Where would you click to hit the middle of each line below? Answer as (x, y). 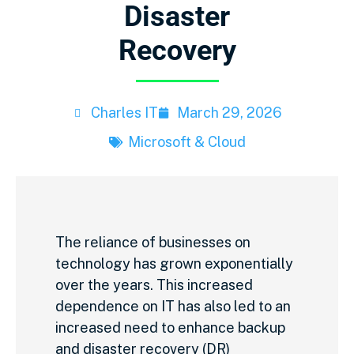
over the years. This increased (154, 285)
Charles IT (124, 113)
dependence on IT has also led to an (173, 306)
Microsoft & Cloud (186, 142)
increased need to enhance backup (170, 328)
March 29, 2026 (230, 113)
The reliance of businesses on (153, 242)
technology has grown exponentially (174, 264)
